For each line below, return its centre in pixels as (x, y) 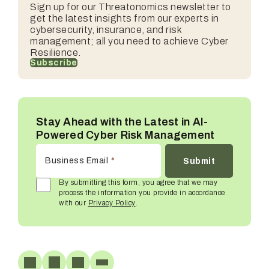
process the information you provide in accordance (142, 193)
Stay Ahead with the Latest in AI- (122, 122)
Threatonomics (134, 7)
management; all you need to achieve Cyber (129, 41)
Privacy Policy (112, 203)
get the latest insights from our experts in (125, 18)
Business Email (77, 161)
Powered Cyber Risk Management (125, 135)
